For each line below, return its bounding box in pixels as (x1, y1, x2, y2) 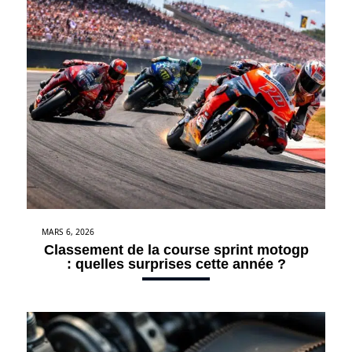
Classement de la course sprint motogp (43, 241, 309, 258)
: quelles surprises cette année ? (66, 255, 286, 272)
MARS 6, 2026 (42, 225, 94, 237)
